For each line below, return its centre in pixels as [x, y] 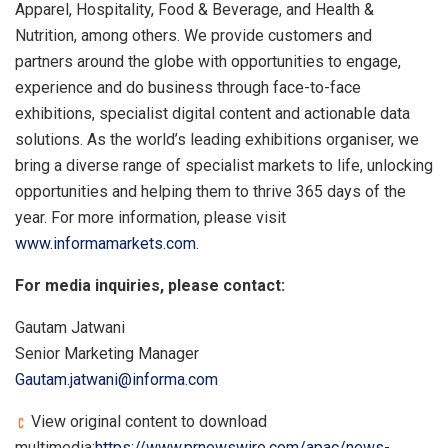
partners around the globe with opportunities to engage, [208, 61]
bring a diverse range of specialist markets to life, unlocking [224, 165]
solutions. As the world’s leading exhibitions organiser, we [217, 139]
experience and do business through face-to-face [188, 87]
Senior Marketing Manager [107, 353]
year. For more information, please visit [150, 217]
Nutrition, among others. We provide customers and [193, 35]
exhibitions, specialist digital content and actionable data [212, 113]
